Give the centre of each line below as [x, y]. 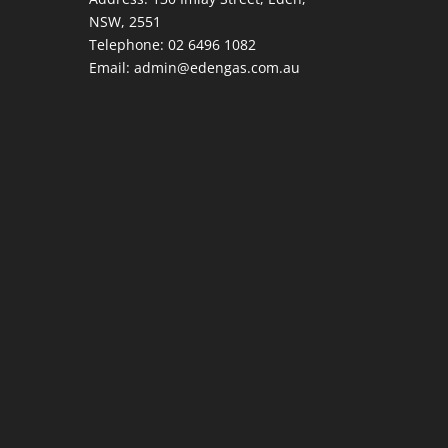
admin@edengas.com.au [217, 67]
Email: [112, 67]
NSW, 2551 [125, 21]
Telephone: [129, 44]
